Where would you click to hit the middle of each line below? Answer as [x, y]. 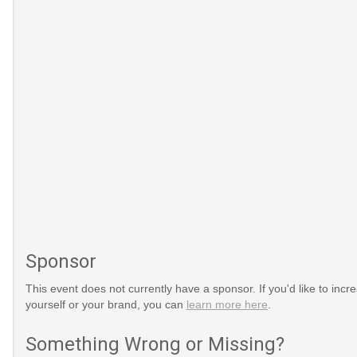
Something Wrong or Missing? [155, 344]
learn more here [227, 304]
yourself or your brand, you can [106, 304]
